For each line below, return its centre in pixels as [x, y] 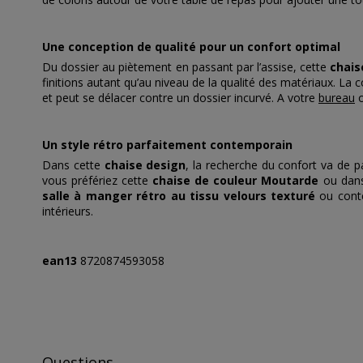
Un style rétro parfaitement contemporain [167, 145]
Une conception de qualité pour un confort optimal [191, 47]
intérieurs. [68, 211]
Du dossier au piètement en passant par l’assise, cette [186, 67]
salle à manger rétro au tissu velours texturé [179, 196]
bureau [337, 98]
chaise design [145, 165]
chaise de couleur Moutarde [236, 181]
